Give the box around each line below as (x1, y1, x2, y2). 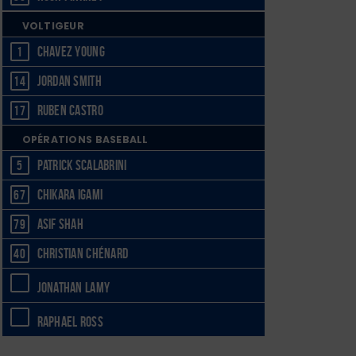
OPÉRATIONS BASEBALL (21, 133, 149, 147)
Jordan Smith (37, 72, 102, 89)
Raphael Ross (37, 314, 103, 331)
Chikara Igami (37, 187, 103, 203)
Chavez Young (37, 43, 105, 60)
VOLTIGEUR (21, 18, 84, 33)
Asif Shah (37, 216, 83, 233)
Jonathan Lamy (37, 280, 110, 296)
